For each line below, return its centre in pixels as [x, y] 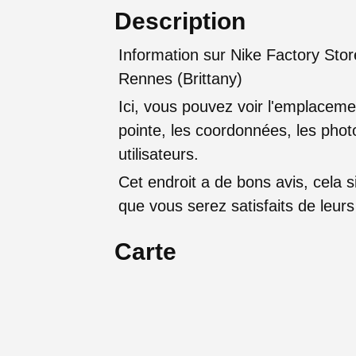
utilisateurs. [159, 155]
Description [180, 21]
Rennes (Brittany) [180, 79]
